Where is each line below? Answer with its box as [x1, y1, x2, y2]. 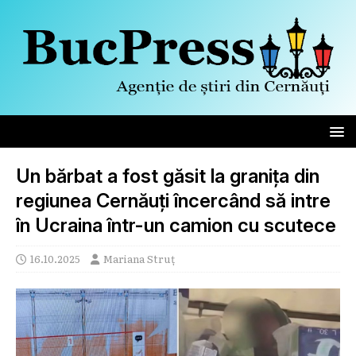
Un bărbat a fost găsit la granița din [16, 164, 319, 188]
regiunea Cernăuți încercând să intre [16, 188, 331, 212]
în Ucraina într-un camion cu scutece [16, 213, 336, 237]
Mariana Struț [103, 250, 175, 266]
